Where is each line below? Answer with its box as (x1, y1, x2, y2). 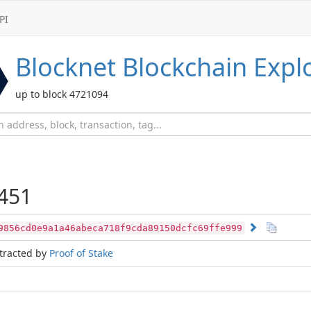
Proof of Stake (49, 246, 113, 260)
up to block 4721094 (15, 87, 108, 101)
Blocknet (15, 50, 116, 84)
